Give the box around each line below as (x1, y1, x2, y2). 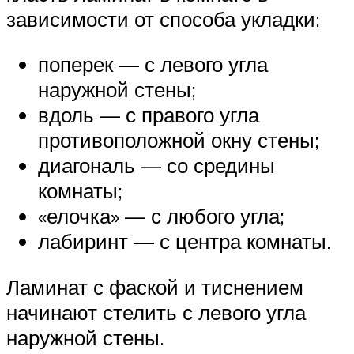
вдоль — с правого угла (38, 102, 259, 128)
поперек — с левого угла (38, 51, 268, 77)
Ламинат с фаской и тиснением (6, 273, 303, 299)
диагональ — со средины (38, 153, 275, 179)
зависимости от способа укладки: (6, 6, 320, 32)
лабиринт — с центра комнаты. (38, 228, 331, 254)
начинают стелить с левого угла (6, 299, 306, 325)
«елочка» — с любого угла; (38, 203, 284, 229)
